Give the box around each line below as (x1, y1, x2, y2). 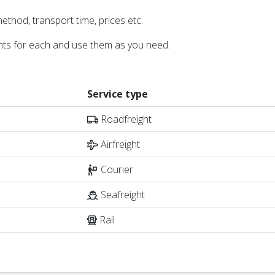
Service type (87, 87, 148, 101)
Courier (98, 162, 133, 176)
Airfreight (98, 137, 140, 151)
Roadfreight (98, 112, 152, 126)
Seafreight (98, 187, 145, 201)
